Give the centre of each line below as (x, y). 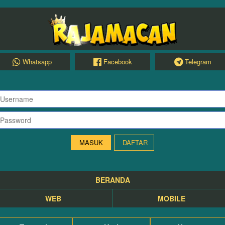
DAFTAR (135, 142)
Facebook (118, 62)
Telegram (198, 62)
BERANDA (113, 180)
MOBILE (172, 198)
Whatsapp (37, 62)
